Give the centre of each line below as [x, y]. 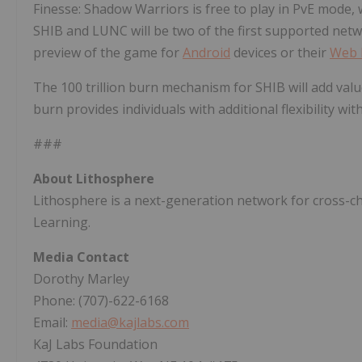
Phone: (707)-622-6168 [101, 301]
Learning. [62, 223]
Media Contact [81, 257]
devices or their [280, 53]
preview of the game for [108, 53]
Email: [52, 323]
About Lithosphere [94, 179]
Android [206, 53]
